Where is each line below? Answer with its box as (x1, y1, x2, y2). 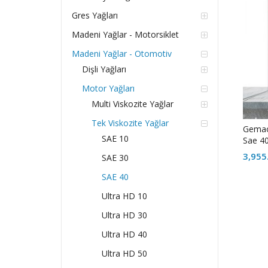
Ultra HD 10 (102, 190, 148, 202)
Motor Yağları (81, 83, 135, 95)
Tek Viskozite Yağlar (92, 117, 169, 129)
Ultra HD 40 (102, 229, 148, 240)
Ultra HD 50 (102, 248, 148, 260)
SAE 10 (102, 133, 129, 145)
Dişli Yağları (81, 63, 126, 75)
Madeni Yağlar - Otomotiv (71, 48, 172, 60)
